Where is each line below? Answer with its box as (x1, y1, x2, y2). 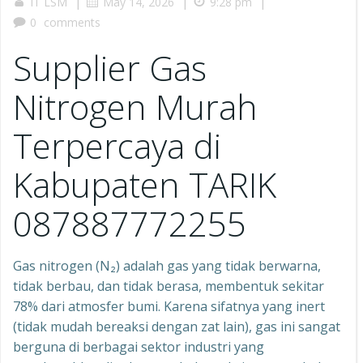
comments (44, 15, 100, 30)
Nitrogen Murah (13, 83, 258, 130)
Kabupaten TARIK (13, 161, 276, 207)
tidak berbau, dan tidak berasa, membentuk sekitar (13, 277, 324, 295)
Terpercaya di (13, 122, 221, 169)
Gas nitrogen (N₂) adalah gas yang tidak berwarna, (13, 257, 321, 275)
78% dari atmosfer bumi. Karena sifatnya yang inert (13, 297, 325, 315)
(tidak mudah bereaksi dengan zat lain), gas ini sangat (13, 318, 340, 335)
